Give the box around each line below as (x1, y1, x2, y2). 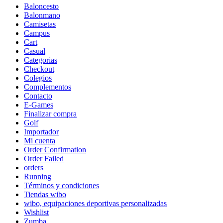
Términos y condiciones (24, 181, 99, 190)
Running (24, 172, 51, 181)
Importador (24, 127, 59, 136)
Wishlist (24, 208, 49, 217)
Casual (24, 47, 45, 56)
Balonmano (24, 11, 60, 20)
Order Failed (24, 154, 64, 163)
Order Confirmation (24, 145, 86, 154)
